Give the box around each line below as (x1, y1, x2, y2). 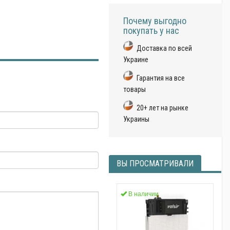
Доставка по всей (137, 44, 193, 52)
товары (123, 85, 146, 93)
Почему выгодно (123, 15, 187, 26)
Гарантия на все (137, 74, 185, 82)
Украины (123, 115, 150, 123)
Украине (123, 55, 149, 64)
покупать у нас (123, 25, 180, 36)
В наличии (127, 189, 159, 198)
